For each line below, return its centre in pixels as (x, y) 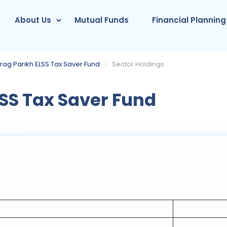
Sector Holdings (138, 64)
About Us (33, 20)
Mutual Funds (102, 20)
